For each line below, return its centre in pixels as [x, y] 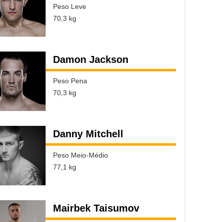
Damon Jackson [91, 59]
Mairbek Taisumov [96, 208]
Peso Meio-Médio [81, 155]
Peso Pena [70, 81]
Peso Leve [70, 6]
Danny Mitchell [88, 134]
